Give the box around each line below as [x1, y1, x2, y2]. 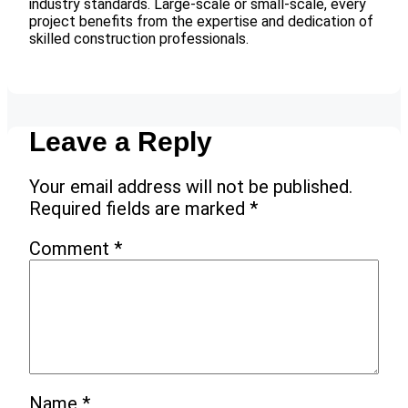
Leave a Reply [29, 126, 212, 157]
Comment [29, 237, 114, 260]
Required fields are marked [29, 197, 250, 219]
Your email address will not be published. [29, 175, 352, 198]
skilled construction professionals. [29, 29, 249, 47]
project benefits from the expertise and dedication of [29, 12, 373, 30]
